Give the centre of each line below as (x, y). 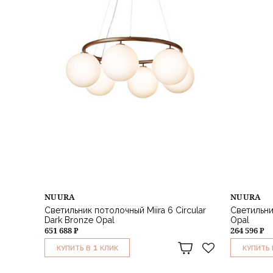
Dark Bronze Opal (80, 220)
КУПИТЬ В (73, 249)
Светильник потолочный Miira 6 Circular (125, 211)
